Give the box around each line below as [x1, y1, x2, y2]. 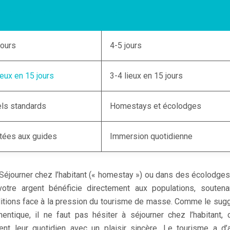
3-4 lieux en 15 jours [110, 70, 183, 81]
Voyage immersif [110, 7, 175, 17]
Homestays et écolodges [110, 101, 201, 111]
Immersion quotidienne [110, 131, 193, 141]
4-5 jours [110, 40, 142, 50]
